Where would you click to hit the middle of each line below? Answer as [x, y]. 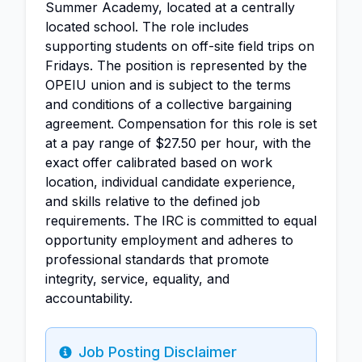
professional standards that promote [157, 259]
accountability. [89, 298]
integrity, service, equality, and [137, 279]
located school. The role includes [147, 27]
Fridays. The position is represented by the [176, 65]
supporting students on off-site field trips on [180, 46]
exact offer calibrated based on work [159, 162]
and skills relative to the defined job [153, 201]
